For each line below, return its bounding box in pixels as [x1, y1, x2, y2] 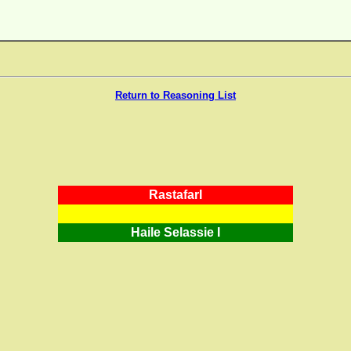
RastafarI [149, 188, 202, 201]
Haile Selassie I [131, 226, 220, 239]
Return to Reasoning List [115, 89, 236, 101]
